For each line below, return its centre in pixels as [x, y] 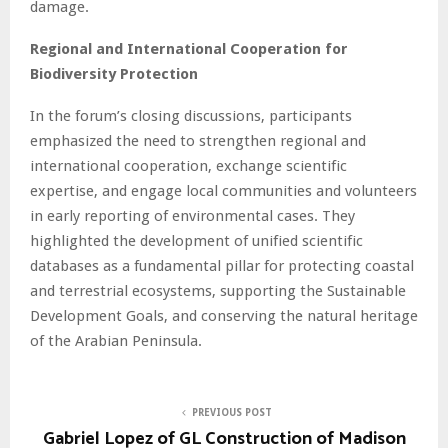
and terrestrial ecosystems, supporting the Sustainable [218, 290]
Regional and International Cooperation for [189, 48]
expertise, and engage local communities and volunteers [223, 190]
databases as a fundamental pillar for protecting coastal [222, 265]
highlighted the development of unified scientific [196, 240]
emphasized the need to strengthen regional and [198, 140]
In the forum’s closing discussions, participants [191, 115]
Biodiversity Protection [114, 73]
